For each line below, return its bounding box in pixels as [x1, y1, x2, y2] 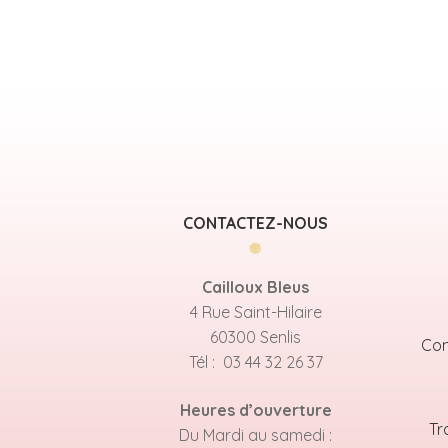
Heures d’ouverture [179, 399, 332, 420]
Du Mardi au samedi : [179, 424, 333, 445]
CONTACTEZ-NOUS [183, 213, 329, 234]
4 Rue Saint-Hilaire [189, 302, 322, 323]
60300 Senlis [210, 327, 302, 348]
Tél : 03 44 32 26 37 [188, 352, 323, 373]
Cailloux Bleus [202, 277, 310, 298]
